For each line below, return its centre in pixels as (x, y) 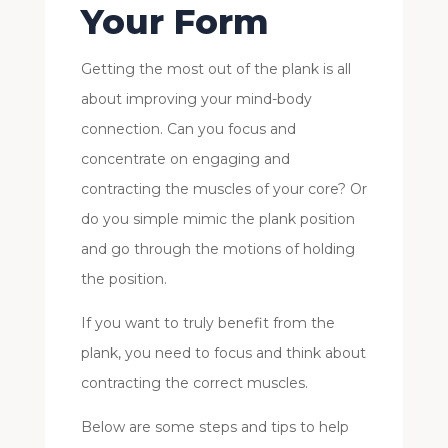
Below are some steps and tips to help (214, 426)
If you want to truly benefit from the (207, 322)
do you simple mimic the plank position (217, 218)
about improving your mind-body (196, 98)
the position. (123, 278)
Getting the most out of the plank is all (215, 68)
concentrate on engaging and (185, 158)
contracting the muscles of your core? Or (223, 188)
